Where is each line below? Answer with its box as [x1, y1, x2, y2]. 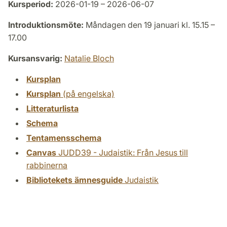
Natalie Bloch [64, 53, 114, 64]
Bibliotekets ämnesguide [26, 175, 123, 185]
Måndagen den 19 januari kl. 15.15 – [84, 20, 215, 30]
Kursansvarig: [8, 53, 62, 64]
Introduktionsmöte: [8, 20, 84, 30]
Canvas [26, 147, 56, 158]
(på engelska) [61, 89, 115, 99]
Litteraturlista [26, 103, 79, 114]
